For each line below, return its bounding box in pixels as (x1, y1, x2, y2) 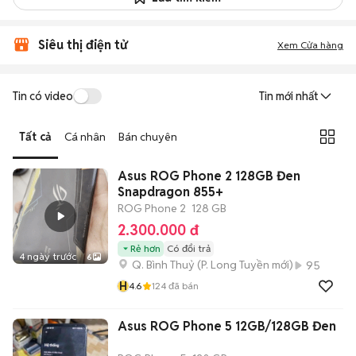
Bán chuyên (118, 129, 177, 144)
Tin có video (13, 88, 73, 103)
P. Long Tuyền (201, 257, 269, 272)
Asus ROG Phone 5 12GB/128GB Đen (118, 318, 336, 335)
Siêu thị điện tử (38, 37, 127, 53)
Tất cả (19, 129, 52, 144)
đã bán (166, 280, 199, 292)
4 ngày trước (19, 250, 76, 262)
